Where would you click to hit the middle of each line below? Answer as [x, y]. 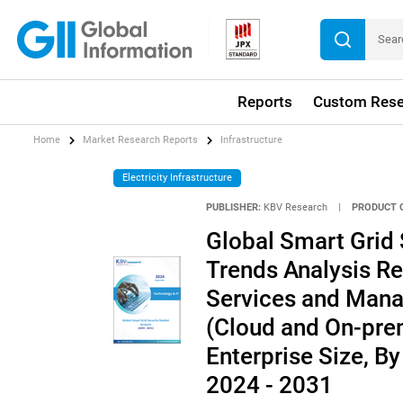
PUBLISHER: [233, 208]
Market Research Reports [141, 140]
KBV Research [295, 208]
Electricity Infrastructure [178, 177]
